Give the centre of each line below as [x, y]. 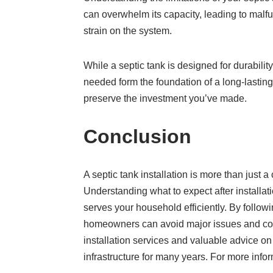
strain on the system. [128, 31]
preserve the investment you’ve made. [165, 98]
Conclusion [138, 136]
